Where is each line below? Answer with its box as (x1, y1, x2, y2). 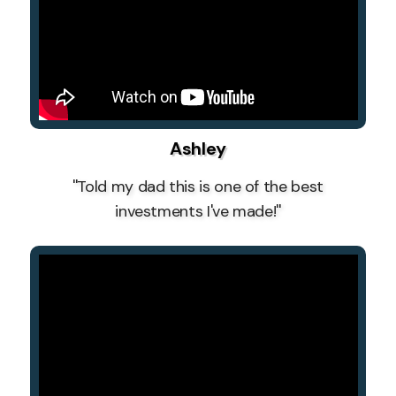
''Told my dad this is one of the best (72, 175, 324, 197)
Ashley (170, 136, 226, 160)
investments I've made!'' (115, 200, 281, 222)
